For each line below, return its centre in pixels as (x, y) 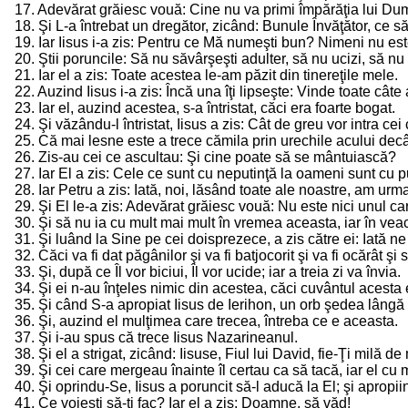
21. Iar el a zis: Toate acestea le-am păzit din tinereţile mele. (208, 75)
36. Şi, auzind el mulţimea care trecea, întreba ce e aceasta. (208, 321)
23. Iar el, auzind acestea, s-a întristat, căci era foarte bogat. (207, 108)
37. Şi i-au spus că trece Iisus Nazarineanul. (158, 337)
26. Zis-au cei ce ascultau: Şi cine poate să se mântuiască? (207, 157)
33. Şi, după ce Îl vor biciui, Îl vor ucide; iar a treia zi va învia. (209, 272)
